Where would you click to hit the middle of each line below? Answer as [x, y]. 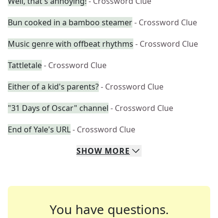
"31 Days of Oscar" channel [58, 108]
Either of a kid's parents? [53, 87]
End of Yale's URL [39, 129]
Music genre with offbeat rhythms [71, 44]
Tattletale [25, 65]
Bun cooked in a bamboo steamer [70, 22]
